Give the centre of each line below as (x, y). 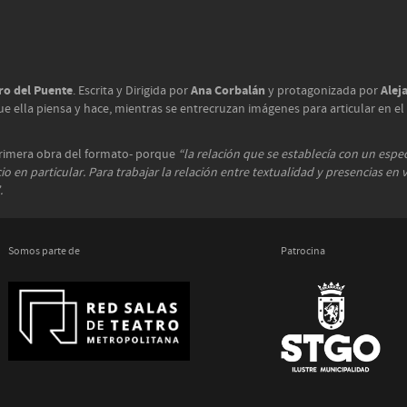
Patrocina (303, 252)
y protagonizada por (323, 91)
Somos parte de (44, 252)
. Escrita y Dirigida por (132, 91)
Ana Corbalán (228, 90)
